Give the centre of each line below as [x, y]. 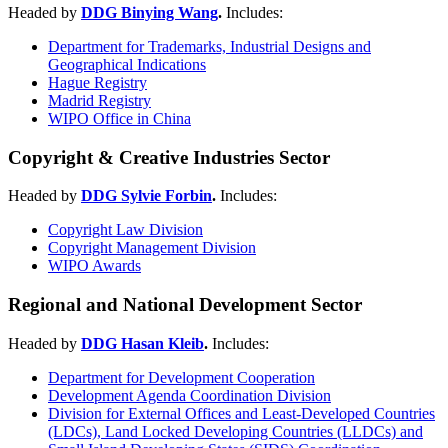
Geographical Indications [127, 64]
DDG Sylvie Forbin [146, 196]
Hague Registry [97, 82]
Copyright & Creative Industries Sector [169, 157]
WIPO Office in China [119, 118]
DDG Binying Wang [149, 12]
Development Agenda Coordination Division [189, 395]
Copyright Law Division [125, 230]
